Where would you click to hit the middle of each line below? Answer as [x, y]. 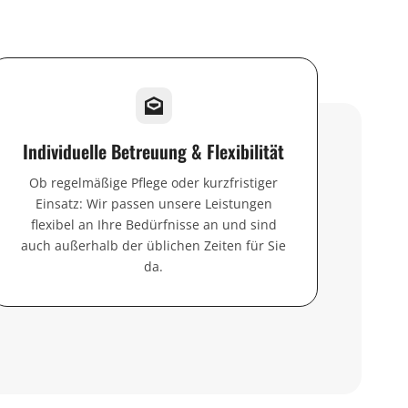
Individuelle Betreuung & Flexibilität [154, 151]
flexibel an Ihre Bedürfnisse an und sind [153, 224]
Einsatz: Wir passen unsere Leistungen [153, 203]
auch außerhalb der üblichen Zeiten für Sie [154, 245]
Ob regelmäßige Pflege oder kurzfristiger [154, 182]
